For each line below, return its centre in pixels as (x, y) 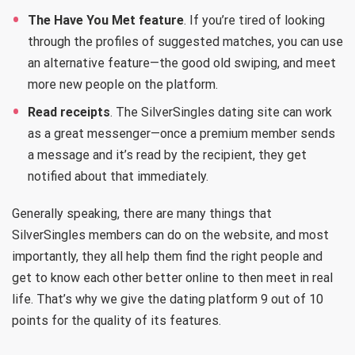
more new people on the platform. (123, 84)
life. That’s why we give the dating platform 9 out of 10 (168, 299)
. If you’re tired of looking (254, 20)
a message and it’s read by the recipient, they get (167, 155)
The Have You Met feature (106, 20)
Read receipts (69, 112)
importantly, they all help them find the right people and (167, 256)
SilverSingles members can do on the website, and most (170, 235)
